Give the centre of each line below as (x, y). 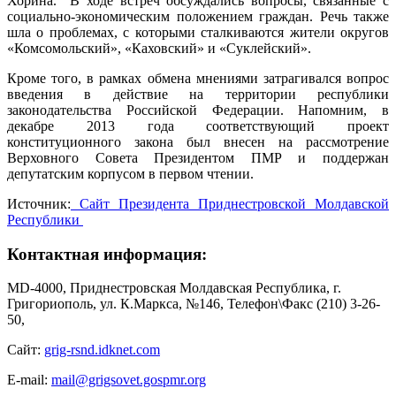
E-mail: (29, 380)
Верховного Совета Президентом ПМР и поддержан (198, 158)
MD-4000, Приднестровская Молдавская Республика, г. (174, 288)
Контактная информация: (107, 254)
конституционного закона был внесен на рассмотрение (198, 142)
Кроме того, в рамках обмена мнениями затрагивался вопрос (198, 78)
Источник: (39, 204)
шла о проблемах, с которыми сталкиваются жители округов (198, 32)
